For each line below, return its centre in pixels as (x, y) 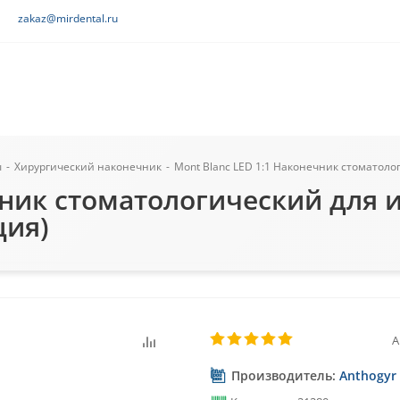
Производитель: (283, 375)
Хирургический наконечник (88, 167)
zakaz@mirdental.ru (68, 18)
